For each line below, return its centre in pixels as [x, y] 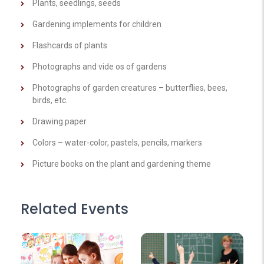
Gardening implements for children [97, 24]
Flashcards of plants [70, 45]
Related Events [75, 209]
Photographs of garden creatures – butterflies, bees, [130, 88]
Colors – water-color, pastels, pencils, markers [117, 142]
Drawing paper [60, 121]
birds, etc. [50, 100]
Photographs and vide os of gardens [100, 66]
